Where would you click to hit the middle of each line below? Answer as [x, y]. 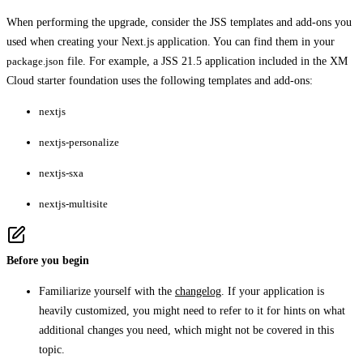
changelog [198, 291]
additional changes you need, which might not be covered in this [186, 330]
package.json [35, 61]
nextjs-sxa [61, 173]
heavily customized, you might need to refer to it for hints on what [192, 310]
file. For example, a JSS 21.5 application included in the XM [206, 61]
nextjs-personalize [79, 142]
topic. [52, 349]
